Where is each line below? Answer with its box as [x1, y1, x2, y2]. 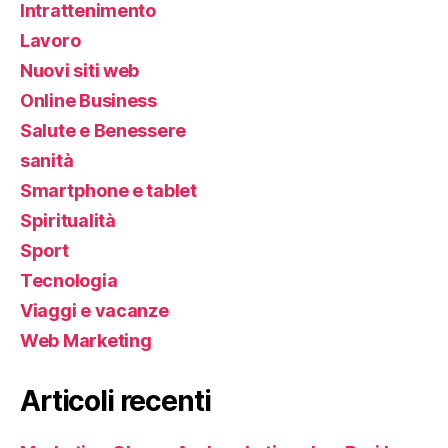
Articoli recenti [20, 384, 211, 419]
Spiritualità [20, 210, 116, 232]
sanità [20, 150, 74, 172]
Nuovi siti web [20, 60, 140, 82]
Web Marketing [20, 330, 152, 352]
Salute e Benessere [20, 120, 187, 142]
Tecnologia [20, 270, 118, 292]
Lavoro [20, 30, 81, 52]
